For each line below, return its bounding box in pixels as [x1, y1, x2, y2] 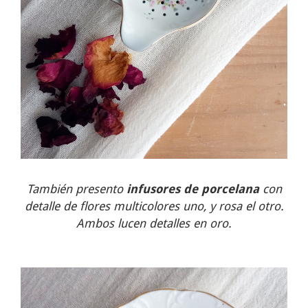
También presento [26, 181, 126, 196]
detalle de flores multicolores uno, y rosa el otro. [24, 199, 284, 213]
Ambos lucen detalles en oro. [76, 216, 232, 230]
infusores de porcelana [126, 181, 259, 196]
